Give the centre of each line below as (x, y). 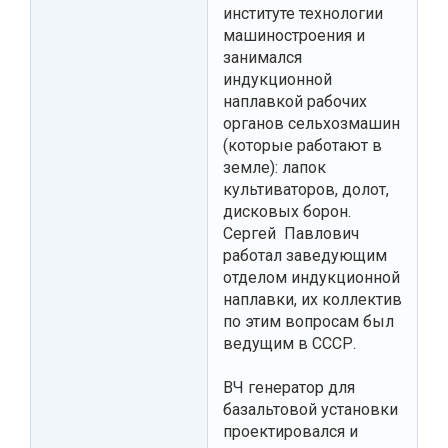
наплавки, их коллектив (312, 299)
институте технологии (303, 13)
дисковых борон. (287, 211)
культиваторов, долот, (306, 189)
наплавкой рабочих (295, 101)
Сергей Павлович (291, 233)
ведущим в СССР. (289, 343)
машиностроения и (294, 35)
